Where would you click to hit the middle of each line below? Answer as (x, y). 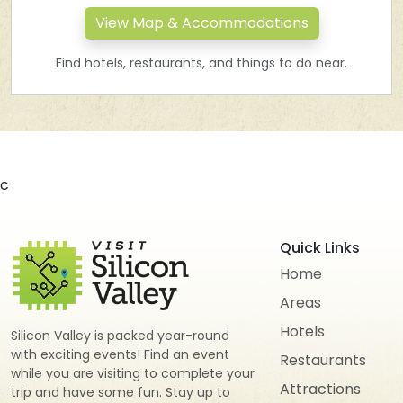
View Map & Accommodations (201, 23)
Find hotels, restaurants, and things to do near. (201, 63)
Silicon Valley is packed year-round (120, 335)
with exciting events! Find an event (120, 354)
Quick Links (319, 248)
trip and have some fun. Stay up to (121, 392)
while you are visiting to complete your (133, 373)
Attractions (320, 389)
